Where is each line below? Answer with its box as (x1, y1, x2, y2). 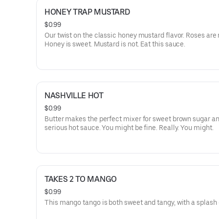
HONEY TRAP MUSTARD (44, 7, 130, 17)
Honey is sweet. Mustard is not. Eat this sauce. (44, 40, 186, 48)
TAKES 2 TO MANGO (44, 175, 117, 184)
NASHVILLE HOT (44, 91, 104, 100)
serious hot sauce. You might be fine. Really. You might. (44, 124, 214, 131)
